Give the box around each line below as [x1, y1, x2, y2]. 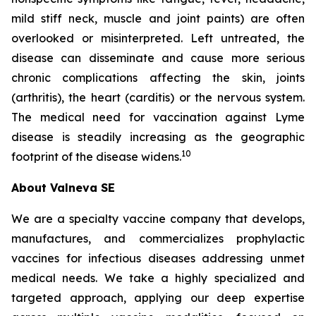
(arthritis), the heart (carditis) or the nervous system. [11, 90, 305, 105]
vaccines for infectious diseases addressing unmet [11, 251, 305, 266]
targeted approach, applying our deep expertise [11, 291, 305, 305]
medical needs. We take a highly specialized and [11, 271, 305, 286]
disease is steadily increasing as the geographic [11, 130, 305, 145]
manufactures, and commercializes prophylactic [11, 231, 305, 246]
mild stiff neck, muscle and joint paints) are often [11, 11, 305, 26]
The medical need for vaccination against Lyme [11, 110, 305, 125]
